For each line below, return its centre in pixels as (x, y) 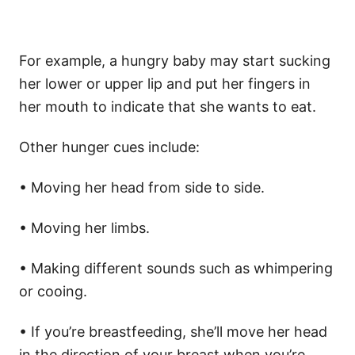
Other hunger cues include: (109, 147)
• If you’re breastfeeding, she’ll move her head (173, 332)
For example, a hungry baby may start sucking (175, 61)
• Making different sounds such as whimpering (176, 269)
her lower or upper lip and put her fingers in (165, 84)
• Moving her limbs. (84, 228)
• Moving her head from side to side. (142, 188)
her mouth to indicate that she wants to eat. (168, 107)
